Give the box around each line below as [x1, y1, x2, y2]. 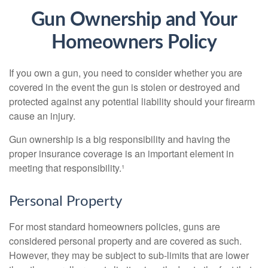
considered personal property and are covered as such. [9, 234, 242, 248]
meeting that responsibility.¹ [9, 161, 124, 175]
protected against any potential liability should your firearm [9, 95, 255, 108]
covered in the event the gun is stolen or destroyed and [9, 80, 240, 94]
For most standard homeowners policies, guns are [9, 220, 220, 233]
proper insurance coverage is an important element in [9, 147, 234, 160]
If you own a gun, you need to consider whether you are [9, 66, 242, 80]
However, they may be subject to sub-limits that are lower [9, 248, 249, 262]
